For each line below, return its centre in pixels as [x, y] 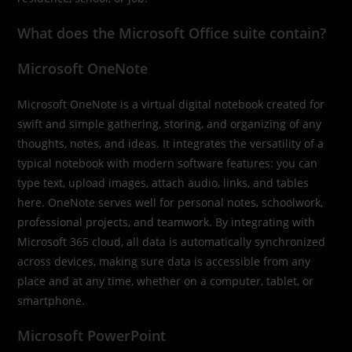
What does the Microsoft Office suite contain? [172, 33]
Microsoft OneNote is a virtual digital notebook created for [171, 104]
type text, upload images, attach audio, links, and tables [163, 182]
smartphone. [51, 300]
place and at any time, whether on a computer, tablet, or [166, 280]
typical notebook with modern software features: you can [168, 163]
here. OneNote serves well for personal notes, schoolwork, [170, 202]
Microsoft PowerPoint [92, 335]
